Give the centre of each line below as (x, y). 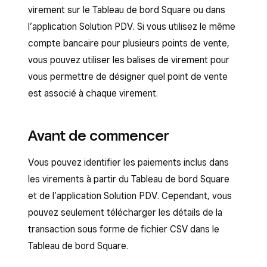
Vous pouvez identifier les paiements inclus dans (128, 162)
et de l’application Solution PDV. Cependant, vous (130, 196)
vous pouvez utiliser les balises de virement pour (129, 60)
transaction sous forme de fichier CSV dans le (124, 229)
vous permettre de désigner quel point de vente (128, 77)
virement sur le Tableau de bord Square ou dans (127, 10)
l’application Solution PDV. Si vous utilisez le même (132, 27)
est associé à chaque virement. (93, 93)
